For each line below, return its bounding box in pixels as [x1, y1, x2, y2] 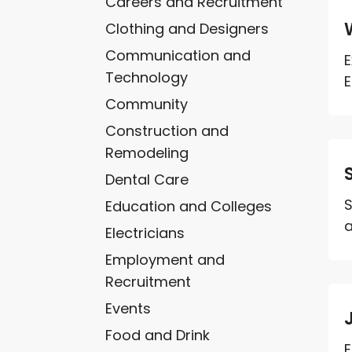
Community [105, 93, 189, 114]
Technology [105, 67, 189, 87]
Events [105, 298, 152, 318]
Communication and [105, 45, 251, 65]
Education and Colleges [105, 196, 273, 216]
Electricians [105, 222, 185, 243]
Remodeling [105, 142, 189, 163]
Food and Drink [105, 324, 211, 345]
